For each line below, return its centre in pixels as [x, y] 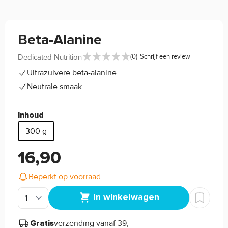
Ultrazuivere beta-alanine [72, 73]
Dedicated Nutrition [50, 57]
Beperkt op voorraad [65, 176]
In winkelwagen [126, 197]
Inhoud [31, 115]
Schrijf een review [165, 57]
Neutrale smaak [54, 86]
